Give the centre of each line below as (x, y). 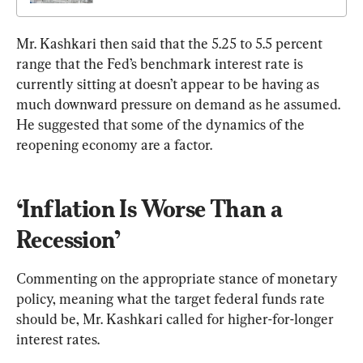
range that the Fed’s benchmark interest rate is (161, 63)
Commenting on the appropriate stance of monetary (179, 278)
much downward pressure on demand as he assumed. (180, 104)
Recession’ (68, 239)
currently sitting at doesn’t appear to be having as (169, 83)
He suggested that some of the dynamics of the (162, 124)
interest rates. (58, 339)
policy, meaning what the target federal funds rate (172, 298)
